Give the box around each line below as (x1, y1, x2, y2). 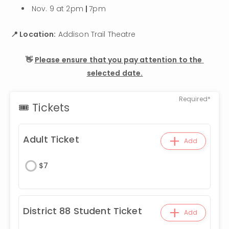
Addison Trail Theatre (56, 29, 136, 40)
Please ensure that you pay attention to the (34, 55, 202, 65)
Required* (178, 95, 211, 104)
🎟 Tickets (18, 100, 70, 116)
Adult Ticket (23, 133, 79, 146)
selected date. (86, 68, 143, 79)
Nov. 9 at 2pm (32, 4, 85, 14)
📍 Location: (11, 29, 56, 40)
